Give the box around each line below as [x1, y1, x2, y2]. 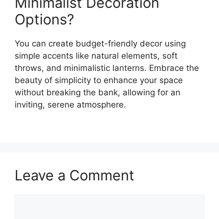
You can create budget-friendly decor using [15, 39, 186, 49]
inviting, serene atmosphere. [15, 100, 126, 110]
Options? [15, 11, 74, 28]
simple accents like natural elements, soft [15, 51, 177, 61]
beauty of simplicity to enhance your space [15, 75, 183, 86]
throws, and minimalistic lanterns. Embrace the [15, 63, 199, 73]
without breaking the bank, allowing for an [15, 88, 180, 98]
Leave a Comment [15, 166, 134, 184]
